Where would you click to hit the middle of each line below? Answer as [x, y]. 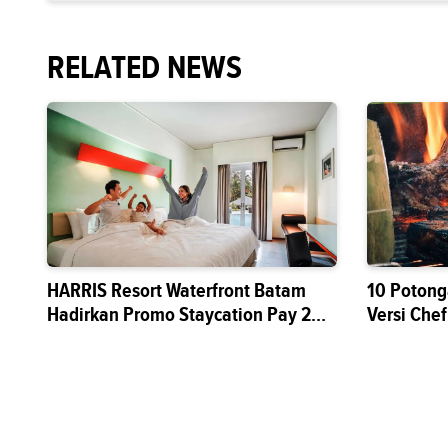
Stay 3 [71, 339]
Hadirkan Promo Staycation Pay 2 [179, 315]
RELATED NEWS [144, 67]
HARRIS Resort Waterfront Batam [176, 291]
